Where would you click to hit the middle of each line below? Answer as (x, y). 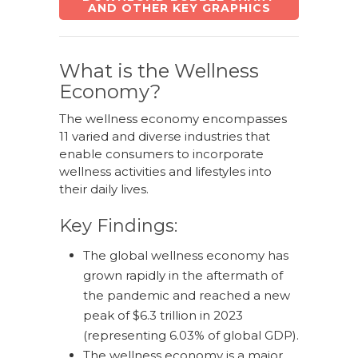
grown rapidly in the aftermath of (183, 276)
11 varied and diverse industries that (165, 137)
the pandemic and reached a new (187, 296)
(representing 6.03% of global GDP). (191, 336)
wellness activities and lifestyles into (165, 172)
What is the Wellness (159, 71)
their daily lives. (104, 189)
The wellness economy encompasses (173, 119)
